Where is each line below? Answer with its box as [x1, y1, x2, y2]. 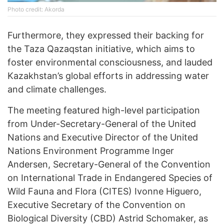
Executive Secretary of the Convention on [7, 199, 185, 210]
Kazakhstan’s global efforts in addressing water [7, 70, 209, 81]
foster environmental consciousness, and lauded [7, 56, 212, 67]
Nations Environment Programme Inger [7, 145, 174, 156]
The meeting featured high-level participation [7, 104, 200, 115]
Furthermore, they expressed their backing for [7, 29, 204, 40]
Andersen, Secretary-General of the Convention [7, 158, 210, 169]
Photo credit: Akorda [7, 5, 64, 13]
